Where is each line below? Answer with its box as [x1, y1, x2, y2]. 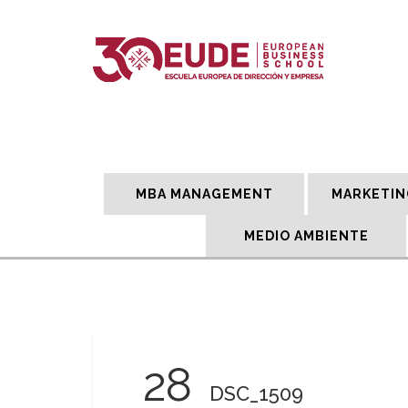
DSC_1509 [209, 382, 304, 405]
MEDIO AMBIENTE [243, 229, 369, 243]
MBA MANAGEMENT [135, 187, 273, 201]
